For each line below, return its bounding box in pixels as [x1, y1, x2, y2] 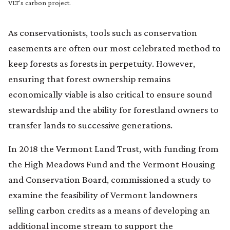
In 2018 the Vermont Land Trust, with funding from [8, 143, 219, 154]
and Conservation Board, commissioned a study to [8, 174, 211, 185]
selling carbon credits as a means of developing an [8, 204, 210, 216]
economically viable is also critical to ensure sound [8, 88, 212, 100]
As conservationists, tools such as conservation [8, 27, 197, 38]
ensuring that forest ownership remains [8, 73, 170, 84]
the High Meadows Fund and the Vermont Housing [8, 158, 215, 169]
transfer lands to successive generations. [8, 119, 172, 130]
